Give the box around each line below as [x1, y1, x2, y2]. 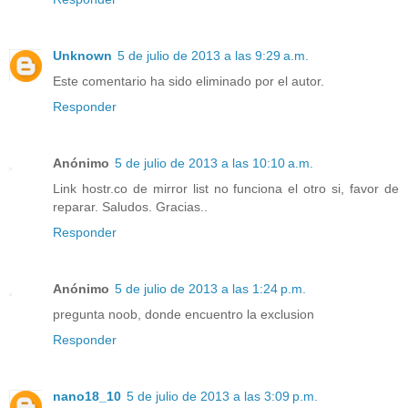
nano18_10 [53, 388, 121, 403]
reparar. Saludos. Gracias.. [53, 199, 208, 214]
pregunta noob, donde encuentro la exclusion [53, 306, 314, 321]
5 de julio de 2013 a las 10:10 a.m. [115, 155, 313, 170]
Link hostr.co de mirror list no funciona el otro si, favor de [53, 180, 399, 196]
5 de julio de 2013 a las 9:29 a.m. [117, 47, 309, 63]
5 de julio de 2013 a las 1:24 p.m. [115, 280, 306, 296]
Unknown [53, 47, 112, 63]
